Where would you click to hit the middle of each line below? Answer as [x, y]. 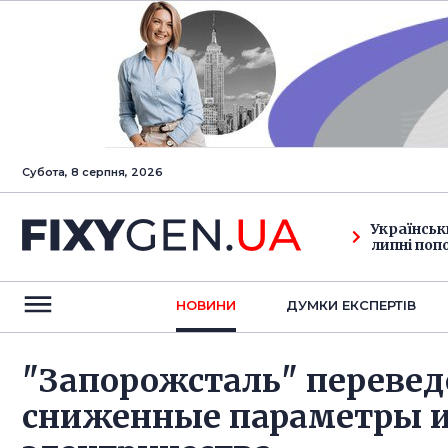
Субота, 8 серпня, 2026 [92, 172]
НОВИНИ [205, 305]
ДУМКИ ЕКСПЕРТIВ [350, 305]
